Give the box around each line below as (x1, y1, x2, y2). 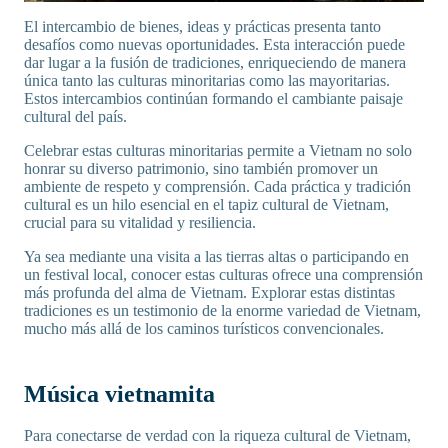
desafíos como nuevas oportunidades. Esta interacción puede (24, 36, 405, 54)
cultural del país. (24, 108, 127, 126)
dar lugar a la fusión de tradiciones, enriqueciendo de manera (24, 54, 406, 72)
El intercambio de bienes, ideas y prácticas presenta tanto (24, 18, 381, 36)
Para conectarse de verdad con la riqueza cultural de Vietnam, (24, 427, 411, 445)
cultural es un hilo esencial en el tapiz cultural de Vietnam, (24, 196, 389, 214)
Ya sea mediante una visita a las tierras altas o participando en (24, 248, 409, 266)
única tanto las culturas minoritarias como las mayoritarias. (24, 72, 390, 90)
